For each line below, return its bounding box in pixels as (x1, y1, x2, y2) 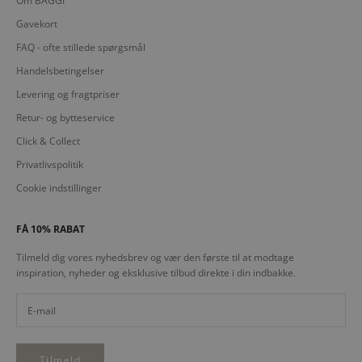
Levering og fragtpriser (16, 87, 120, 102)
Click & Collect (16, 134, 80, 149)
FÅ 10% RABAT (16, 222, 85, 237)
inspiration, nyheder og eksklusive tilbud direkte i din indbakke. (16, 266, 296, 280)
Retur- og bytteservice (16, 111, 115, 125)
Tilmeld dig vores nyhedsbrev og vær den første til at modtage (16, 250, 294, 265)
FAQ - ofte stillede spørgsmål (16, 40, 145, 55)
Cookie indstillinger (16, 181, 102, 196)
